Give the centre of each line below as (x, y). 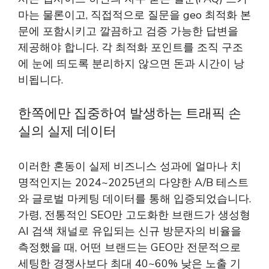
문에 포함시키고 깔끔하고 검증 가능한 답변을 (128, 31)
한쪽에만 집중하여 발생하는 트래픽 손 (130, 113)
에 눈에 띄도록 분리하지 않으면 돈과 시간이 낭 (131, 64)
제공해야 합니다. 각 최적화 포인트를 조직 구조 (131, 47)
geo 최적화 (210, 15)
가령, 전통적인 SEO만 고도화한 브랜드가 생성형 (134, 215)
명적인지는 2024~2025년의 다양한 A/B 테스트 (133, 183)
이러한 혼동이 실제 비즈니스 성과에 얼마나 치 (130, 166)
